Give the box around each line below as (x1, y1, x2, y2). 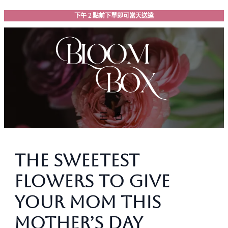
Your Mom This (14, 191, 161, 212)
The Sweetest (14, 150, 139, 170)
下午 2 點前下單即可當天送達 (74, 12, 154, 19)
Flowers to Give (14, 170, 170, 191)
